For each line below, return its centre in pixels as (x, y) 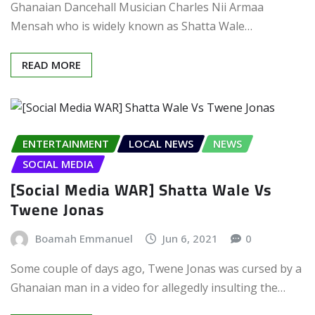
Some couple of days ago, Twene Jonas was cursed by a (156, 269)
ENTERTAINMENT (66, 144)
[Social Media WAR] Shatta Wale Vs (141, 189)
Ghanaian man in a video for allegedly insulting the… (148, 288)
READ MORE (51, 65)
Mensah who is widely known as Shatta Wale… (131, 26)
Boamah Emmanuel (84, 238)
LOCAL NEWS (161, 144)
